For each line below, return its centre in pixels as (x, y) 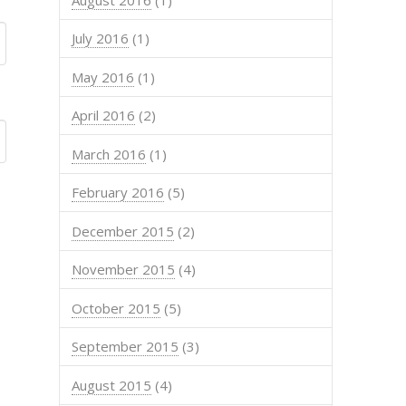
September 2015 (126, 347)
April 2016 (104, 116)
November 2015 (124, 270)
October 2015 (116, 308)
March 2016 (109, 154)
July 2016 (101, 39)
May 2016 (103, 77)
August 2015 (112, 385)
